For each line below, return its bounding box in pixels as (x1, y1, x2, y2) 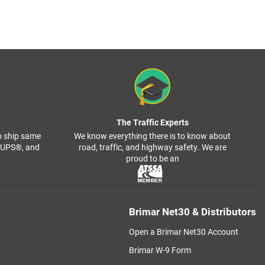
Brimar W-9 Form (128, 245, 191, 256)
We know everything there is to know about (74, 131, 231, 141)
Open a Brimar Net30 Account (128, 227, 238, 237)
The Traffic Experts (116, 118, 189, 128)
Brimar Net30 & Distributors (128, 206, 256, 218)
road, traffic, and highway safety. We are (78, 143, 227, 153)
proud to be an (125, 154, 179, 164)
